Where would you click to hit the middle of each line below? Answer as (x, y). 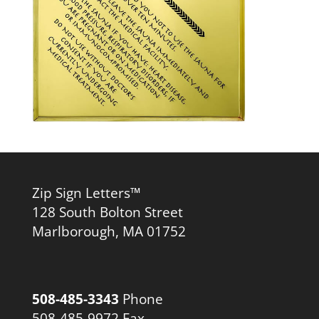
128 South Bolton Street (107, 211)
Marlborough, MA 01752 (109, 231)
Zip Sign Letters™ (86, 192)
